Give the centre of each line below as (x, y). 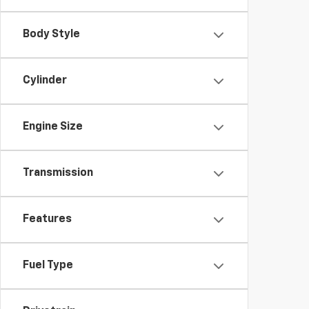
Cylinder (45, 81)
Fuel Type (48, 266)
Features (47, 219)
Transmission (58, 173)
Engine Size (53, 127)
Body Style (51, 34)
